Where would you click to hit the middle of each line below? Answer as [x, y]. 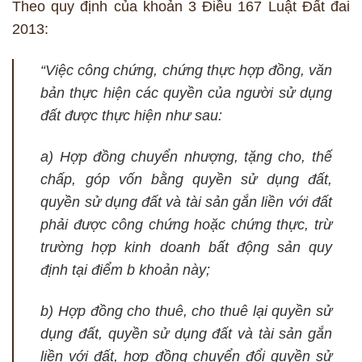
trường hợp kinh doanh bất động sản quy [186, 248]
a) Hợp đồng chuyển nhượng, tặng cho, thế [186, 157]
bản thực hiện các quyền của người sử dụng [186, 93]
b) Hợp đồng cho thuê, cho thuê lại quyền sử [186, 311]
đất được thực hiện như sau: [132, 116]
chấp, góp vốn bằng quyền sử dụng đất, [186, 180]
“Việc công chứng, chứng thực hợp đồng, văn [186, 71]
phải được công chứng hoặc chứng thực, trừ [186, 225]
